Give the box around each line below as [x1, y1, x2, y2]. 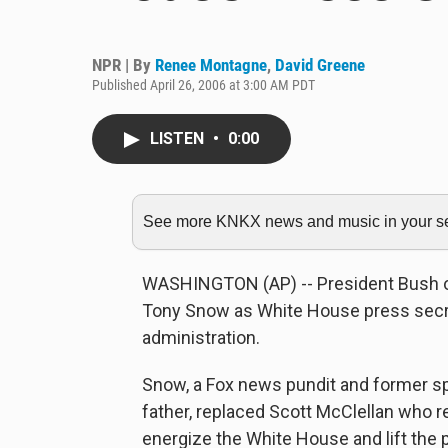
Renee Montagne [155, 55, 267, 75]
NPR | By [92, 55, 155, 75]
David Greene [275, 55, 365, 75]
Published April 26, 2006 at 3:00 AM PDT [92, 77, 315, 93]
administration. [142, 327, 260, 348]
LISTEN [150, 129, 208, 148]
